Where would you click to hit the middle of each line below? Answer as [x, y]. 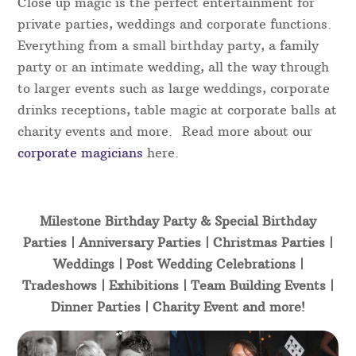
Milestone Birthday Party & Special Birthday [178, 221]
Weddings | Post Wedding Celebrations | [178, 264]
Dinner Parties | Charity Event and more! [178, 307]
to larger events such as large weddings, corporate [174, 89]
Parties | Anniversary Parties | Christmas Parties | [178, 243]
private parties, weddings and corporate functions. [175, 24]
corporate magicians [81, 153]
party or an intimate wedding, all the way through [174, 67]
